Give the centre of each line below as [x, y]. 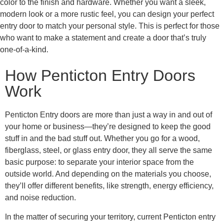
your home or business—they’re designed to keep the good [108, 127]
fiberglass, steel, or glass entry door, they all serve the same [109, 150]
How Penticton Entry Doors [100, 76]
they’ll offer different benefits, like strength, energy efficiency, [109, 186]
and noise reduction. [40, 198]
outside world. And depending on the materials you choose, [108, 174]
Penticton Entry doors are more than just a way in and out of [109, 115]
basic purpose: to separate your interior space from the [99, 162]
